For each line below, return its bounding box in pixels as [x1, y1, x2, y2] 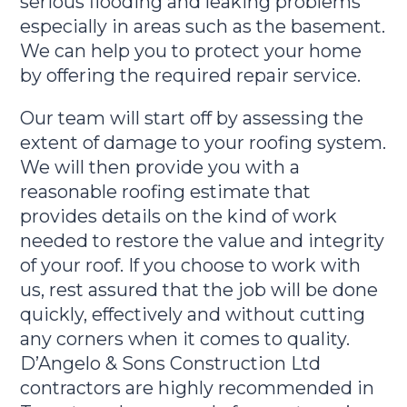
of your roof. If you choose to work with [20, 253, 362, 276]
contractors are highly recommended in [20, 376, 375, 399]
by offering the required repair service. [20, 65, 362, 87]
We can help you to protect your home [20, 40, 362, 63]
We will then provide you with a [20, 155, 301, 178]
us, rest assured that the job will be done [20, 278, 379, 301]
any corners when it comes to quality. [20, 327, 351, 350]
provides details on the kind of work [20, 204, 338, 227]
